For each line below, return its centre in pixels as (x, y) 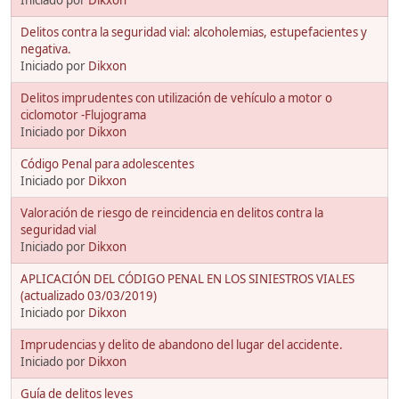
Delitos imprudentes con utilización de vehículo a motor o (176, 98)
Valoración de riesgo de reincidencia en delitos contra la (172, 212)
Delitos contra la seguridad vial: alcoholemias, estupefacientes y (194, 32)
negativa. (46, 49)
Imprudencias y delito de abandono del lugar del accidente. (182, 344)
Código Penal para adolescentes (107, 163)
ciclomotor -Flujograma (83, 114)
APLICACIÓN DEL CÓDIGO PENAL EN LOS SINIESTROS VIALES (187, 278)
